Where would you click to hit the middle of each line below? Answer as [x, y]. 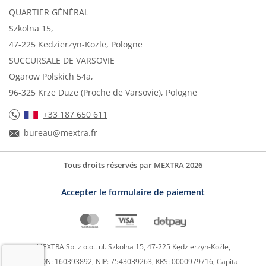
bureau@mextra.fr [61, 133]
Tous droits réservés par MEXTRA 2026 [133, 165]
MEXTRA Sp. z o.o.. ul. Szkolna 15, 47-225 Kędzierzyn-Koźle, [133, 247]
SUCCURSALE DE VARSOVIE [62, 61]
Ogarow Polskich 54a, [51, 77]
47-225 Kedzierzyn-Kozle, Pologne [76, 45]
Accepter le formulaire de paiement [133, 192]
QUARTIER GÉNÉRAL [49, 12]
